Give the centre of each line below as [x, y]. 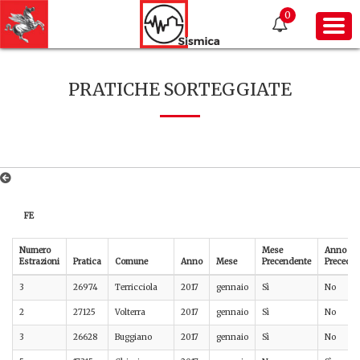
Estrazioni [39, 262]
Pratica [87, 262]
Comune [131, 262]
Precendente [286, 262]
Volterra [130, 313]
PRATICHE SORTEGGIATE [180, 90]
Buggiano [133, 337]
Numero [35, 251]
